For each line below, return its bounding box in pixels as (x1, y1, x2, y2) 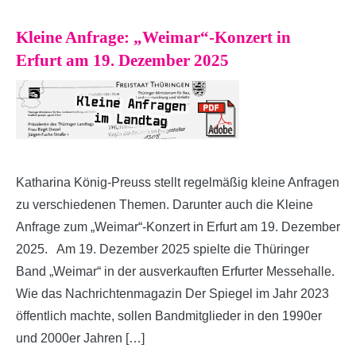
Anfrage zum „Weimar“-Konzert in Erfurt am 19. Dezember (16, 219, 340, 234)
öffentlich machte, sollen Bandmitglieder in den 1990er (16, 308, 322, 323)
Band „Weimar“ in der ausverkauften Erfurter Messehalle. (16, 264, 335, 278)
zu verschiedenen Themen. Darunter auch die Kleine (16, 197, 313, 211)
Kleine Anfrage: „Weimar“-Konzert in (16, 27, 291, 47)
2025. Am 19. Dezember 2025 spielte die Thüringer (16, 242, 309, 256)
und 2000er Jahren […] (16, 331, 145, 345)
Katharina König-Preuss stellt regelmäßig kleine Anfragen (16, 175, 339, 189)
